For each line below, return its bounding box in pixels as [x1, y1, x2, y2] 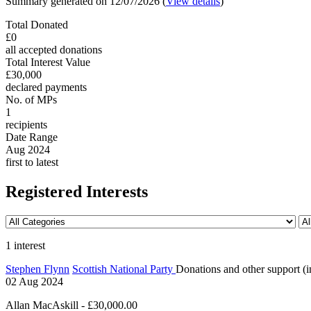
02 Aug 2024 [6, 275, 63, 287]
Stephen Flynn [6, 262, 69, 275]
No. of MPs [6, 93, 57, 106]
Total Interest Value [6, 56, 90, 68]
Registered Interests [6, 182, 148, 201]
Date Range [6, 131, 58, 143]
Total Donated [6, 18, 68, 31]
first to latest [6, 155, 58, 168]
